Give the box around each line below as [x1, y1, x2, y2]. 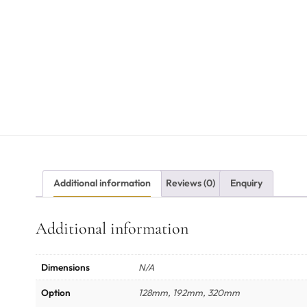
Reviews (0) [166, 177, 215, 190]
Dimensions [41, 261, 90, 274]
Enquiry [230, 177, 262, 190]
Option [41, 286, 71, 299]
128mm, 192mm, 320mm [138, 286, 240, 299]
